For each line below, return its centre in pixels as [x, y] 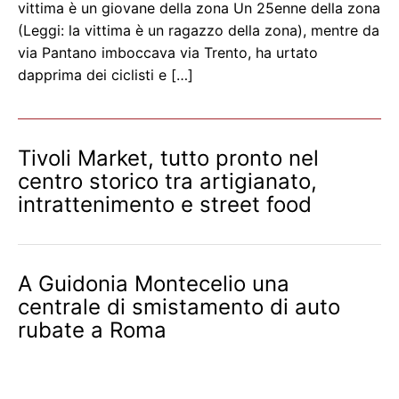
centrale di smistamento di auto [179, 307]
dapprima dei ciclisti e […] [106, 75]
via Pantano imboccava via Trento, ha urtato [168, 53]
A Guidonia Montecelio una [154, 284]
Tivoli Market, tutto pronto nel [168, 159]
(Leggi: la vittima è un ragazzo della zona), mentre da [199, 31]
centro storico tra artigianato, [167, 182]
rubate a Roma [92, 330]
